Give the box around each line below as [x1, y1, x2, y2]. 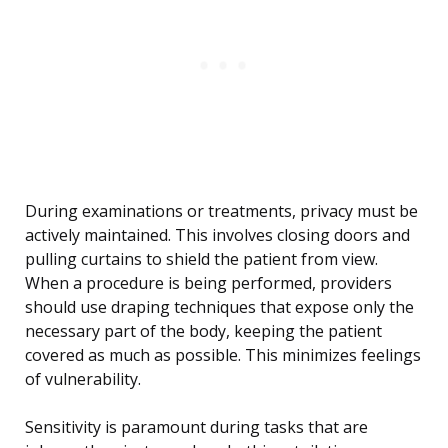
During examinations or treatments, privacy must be [25, 200, 418, 223]
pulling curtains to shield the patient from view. [25, 248, 378, 271]
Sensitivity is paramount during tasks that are [25, 416, 368, 439]
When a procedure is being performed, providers [25, 272, 392, 295]
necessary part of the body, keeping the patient [25, 320, 382, 343]
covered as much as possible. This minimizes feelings [25, 344, 421, 367]
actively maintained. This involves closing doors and [25, 224, 410, 247]
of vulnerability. [25, 368, 141, 391]
